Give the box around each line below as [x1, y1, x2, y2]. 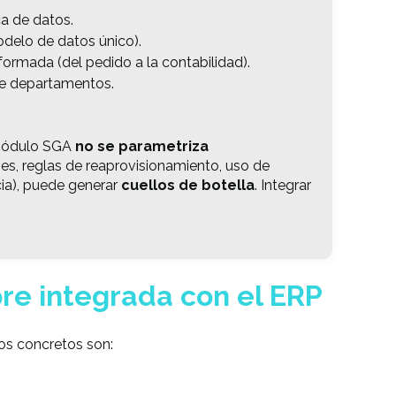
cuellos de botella [121, 176, 255, 194]
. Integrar [255, 176, 311, 194]
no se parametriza [75, 137, 209, 155]
